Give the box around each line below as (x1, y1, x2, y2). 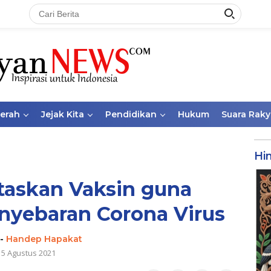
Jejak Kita (41, 109, 84, 120)
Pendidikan (105, 109, 157, 120)
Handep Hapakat (5, 233, 82, 244)
